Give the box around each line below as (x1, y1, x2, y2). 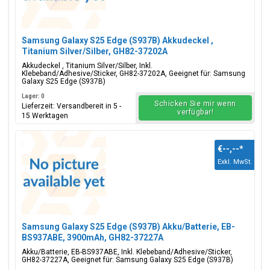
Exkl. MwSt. (218, 158, 252, 166)
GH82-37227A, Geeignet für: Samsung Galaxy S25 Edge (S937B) (22, 256, 233, 264)
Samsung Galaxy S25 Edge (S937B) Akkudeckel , (22, 36, 213, 45)
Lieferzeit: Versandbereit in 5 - (22, 102, 121, 110)
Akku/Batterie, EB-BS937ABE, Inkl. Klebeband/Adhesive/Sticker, (22, 248, 232, 256)
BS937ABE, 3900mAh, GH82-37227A (22, 233, 163, 242)
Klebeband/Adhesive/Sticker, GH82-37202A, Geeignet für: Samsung (22, 69, 245, 78)
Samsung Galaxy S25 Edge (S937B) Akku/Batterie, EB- (22, 222, 235, 231)
